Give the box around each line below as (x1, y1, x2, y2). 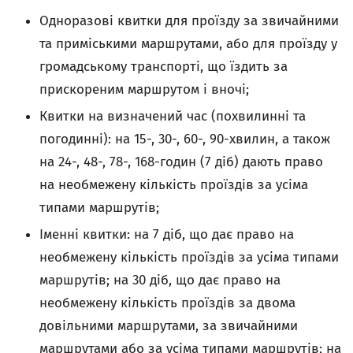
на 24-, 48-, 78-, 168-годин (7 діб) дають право (39, 154, 323, 170)
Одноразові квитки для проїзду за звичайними (39, 13, 339, 29)
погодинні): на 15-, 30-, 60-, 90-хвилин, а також (39, 131, 330, 147)
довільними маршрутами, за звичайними (39, 318, 298, 334)
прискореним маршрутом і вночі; (39, 81, 249, 98)
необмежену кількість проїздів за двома (39, 295, 295, 311)
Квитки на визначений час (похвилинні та (39, 108, 306, 124)
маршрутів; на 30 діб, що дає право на (39, 272, 281, 288)
